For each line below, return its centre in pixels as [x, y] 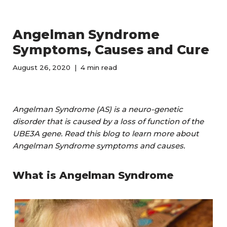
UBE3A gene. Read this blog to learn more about [106, 134]
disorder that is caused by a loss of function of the [108, 121]
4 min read [99, 67]
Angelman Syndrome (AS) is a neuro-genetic [98, 109]
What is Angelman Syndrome [93, 175]
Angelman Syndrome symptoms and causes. [99, 146]
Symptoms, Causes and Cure [111, 50]
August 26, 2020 [42, 67]
